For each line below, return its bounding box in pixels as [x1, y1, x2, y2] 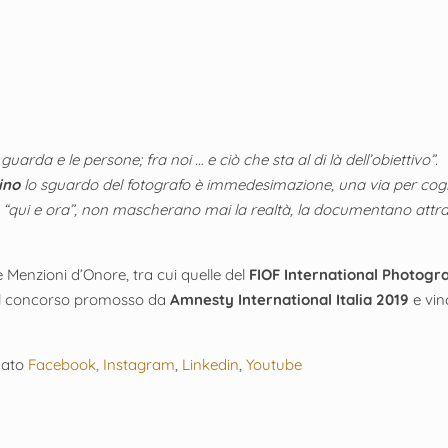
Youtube [246, 354, 303, 374]
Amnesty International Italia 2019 [170, 289, 410, 309]
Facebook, [28, 354, 104, 374]
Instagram [103, 354, 176, 374]
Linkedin [182, 354, 240, 374]
